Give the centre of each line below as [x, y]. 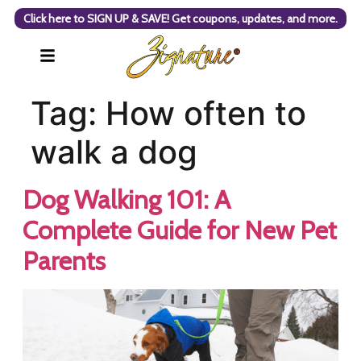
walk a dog [114, 152]
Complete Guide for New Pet [179, 230]
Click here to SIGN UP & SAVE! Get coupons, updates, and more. [180, 19]
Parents [64, 261]
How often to [205, 113]
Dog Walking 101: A [126, 199]
